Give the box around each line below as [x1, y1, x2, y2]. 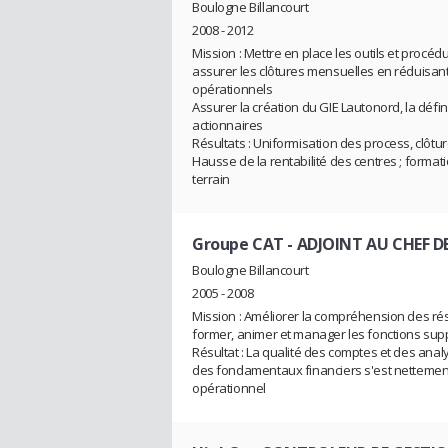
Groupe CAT [192, 233, 284, 256]
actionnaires [192, 116, 263, 135]
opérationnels [192, 80, 273, 99]
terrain [192, 170, 231, 189]
